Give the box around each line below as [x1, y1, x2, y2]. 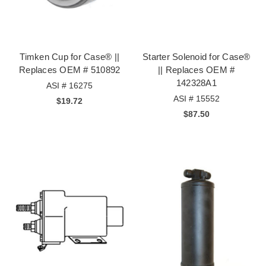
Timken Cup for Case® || [20, 52, 120, 62]
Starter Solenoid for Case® [142, 52, 251, 62]
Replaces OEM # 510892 [19, 65, 121, 75]
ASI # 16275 [46, 81, 93, 90]
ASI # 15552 [173, 94, 220, 103]
